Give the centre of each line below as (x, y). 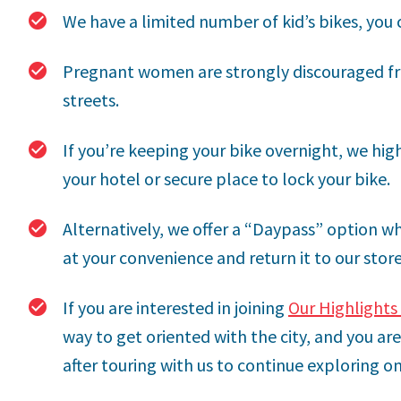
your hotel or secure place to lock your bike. (226, 179)
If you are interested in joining (175, 308)
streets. (91, 100)
